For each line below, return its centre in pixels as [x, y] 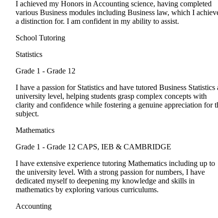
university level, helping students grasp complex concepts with [111, 96]
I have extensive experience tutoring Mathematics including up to [115, 163]
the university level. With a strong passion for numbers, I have [110, 172]
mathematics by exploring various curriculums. [87, 190]
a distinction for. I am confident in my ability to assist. [97, 21]
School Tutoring [40, 38]
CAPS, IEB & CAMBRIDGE [124, 147]
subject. [27, 114]
